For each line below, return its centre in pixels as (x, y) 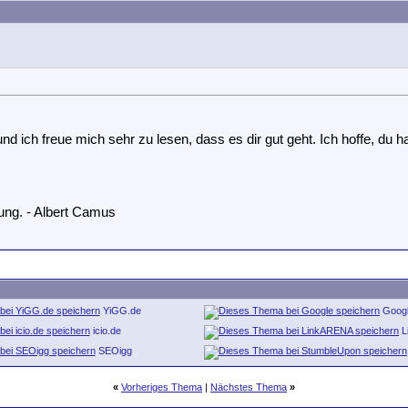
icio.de (107, 331)
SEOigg (115, 351)
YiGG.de (122, 311)
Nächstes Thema (249, 387)
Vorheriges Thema (162, 387)
